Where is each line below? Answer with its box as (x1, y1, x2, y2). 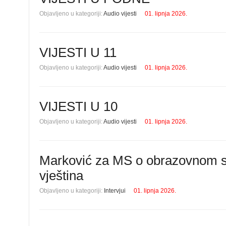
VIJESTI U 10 (39, 99, 118, 114)
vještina (39, 168, 83, 183)
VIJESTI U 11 (39, 45, 117, 60)
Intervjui (104, 187, 126, 194)
